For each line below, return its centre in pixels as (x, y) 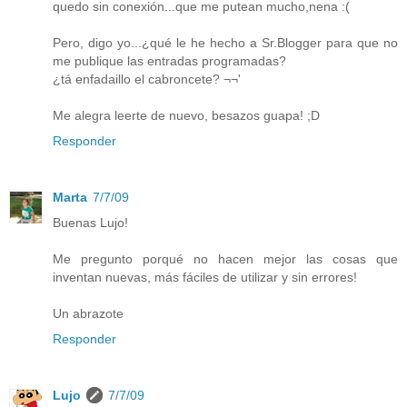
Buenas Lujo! (90, 222)
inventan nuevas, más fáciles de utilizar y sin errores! (205, 277)
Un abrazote (88, 313)
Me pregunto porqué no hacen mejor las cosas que (225, 258)
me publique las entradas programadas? (169, 60)
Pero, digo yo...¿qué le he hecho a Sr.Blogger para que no (225, 42)
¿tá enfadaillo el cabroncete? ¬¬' (147, 79)
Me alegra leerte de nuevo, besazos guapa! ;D (186, 115)
